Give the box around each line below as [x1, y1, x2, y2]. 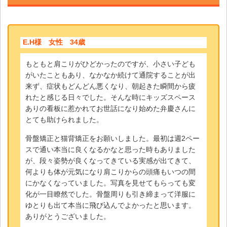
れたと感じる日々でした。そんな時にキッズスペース [25, 93, 196, 102]
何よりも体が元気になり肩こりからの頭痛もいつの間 [25, 168, 196, 176]
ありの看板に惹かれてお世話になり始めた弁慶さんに [25, 104, 196, 113]
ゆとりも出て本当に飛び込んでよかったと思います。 [25, 201, 196, 210]
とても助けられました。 [25, 116, 103, 124]
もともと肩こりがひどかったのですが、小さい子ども [25, 60, 196, 68]
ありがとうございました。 [25, 212, 110, 221]
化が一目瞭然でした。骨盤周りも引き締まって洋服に [25, 190, 196, 199]
